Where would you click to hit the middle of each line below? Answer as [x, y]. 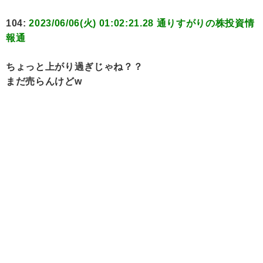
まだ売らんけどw [44, 82]
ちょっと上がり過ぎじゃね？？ [75, 67]
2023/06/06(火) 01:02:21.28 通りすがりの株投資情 [142, 23]
